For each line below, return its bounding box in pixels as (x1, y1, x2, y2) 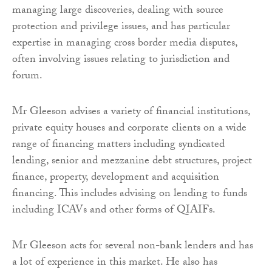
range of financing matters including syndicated (12, 135, 225, 155)
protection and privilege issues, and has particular (12, 18, 230, 37)
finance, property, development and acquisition (12, 168, 219, 188)
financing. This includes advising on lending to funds (12, 185, 247, 204)
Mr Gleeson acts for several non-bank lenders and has (12, 237, 253, 256)
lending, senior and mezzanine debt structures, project (12, 152, 252, 171)
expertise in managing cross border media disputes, (12, 34, 237, 53)
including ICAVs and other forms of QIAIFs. (12, 201, 216, 220)
